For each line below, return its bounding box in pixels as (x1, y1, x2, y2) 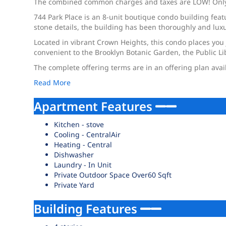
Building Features (34, 200, 141, 217)
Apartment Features (34, 98, 156, 115)
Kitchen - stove (54, 120, 104, 129)
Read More (34, 78, 71, 87)
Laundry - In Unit (54, 160, 112, 169)
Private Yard (54, 180, 95, 190)
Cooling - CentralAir (54, 130, 121, 139)
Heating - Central (54, 140, 112, 149)
